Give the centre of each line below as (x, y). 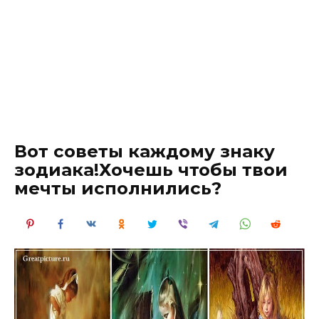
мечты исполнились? (118, 188)
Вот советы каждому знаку (145, 151)
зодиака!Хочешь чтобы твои (151, 169)
